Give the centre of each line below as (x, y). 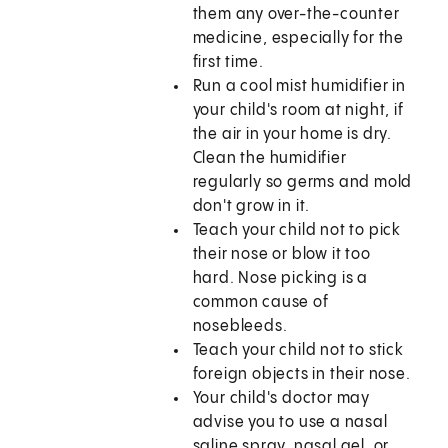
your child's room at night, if (298, 111)
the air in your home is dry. (292, 135)
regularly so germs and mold (302, 183)
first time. (228, 63)
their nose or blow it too (281, 255)
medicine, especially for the (298, 39)
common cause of (260, 303)
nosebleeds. (240, 327)
